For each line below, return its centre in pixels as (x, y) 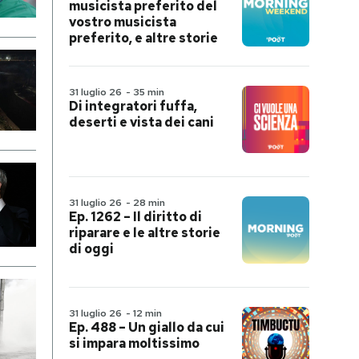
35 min (149, 92)
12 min (147, 313)
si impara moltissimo (134, 343)
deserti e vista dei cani (141, 122)
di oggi (91, 249)
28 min (149, 203)
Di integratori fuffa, (133, 106)
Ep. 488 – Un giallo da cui (147, 327)
